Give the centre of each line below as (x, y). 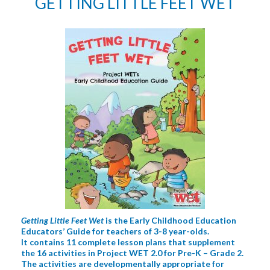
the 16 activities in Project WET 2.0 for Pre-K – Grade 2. (132, 253)
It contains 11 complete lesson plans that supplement (128, 242)
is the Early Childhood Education (170, 220)
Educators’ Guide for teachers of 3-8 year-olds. (115, 231)
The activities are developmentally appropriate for (123, 264)
